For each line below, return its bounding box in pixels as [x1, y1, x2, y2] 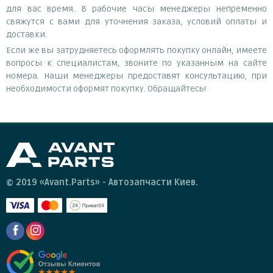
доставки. [6, 29, 47, 40]
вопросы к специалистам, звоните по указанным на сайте [6, 57, 267, 68]
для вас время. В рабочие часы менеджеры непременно [6, 3, 267, 14]
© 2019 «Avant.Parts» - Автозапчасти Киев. [6, 177, 198, 188]
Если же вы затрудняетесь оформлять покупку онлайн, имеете [6, 44, 267, 55]
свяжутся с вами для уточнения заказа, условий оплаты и [6, 16, 267, 27]
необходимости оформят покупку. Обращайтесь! [6, 83, 206, 94]
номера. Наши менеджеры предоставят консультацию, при [6, 70, 267, 81]
